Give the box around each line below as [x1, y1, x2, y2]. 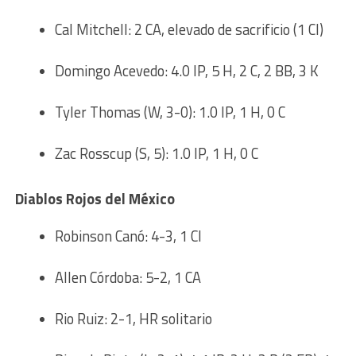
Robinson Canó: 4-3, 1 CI [54, 225, 202, 248]
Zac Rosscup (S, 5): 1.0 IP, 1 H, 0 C [54, 142, 258, 165]
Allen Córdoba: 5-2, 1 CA [54, 266, 201, 289]
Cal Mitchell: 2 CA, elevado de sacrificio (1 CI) [54, 18, 323, 41]
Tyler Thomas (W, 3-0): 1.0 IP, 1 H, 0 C [54, 101, 285, 124]
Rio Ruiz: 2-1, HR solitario [54, 308, 212, 331]
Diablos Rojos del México [14, 188, 175, 211]
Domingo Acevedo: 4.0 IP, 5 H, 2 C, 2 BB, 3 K [54, 60, 319, 83]
